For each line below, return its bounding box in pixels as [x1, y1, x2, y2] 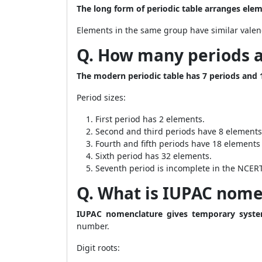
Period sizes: [77, 92, 126, 103]
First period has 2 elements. [95, 113, 205, 125]
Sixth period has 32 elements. [95, 150, 212, 161]
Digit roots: [77, 242, 120, 253]
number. [77, 220, 109, 232]
